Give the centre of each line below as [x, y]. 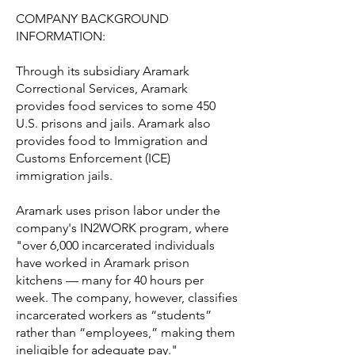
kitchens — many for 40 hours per [110, 280]
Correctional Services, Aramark [102, 88]
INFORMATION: [61, 36]
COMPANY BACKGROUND [92, 19]
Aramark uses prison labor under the [118, 210]
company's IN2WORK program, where [122, 228]
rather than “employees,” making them [126, 332]
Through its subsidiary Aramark [103, 71]
